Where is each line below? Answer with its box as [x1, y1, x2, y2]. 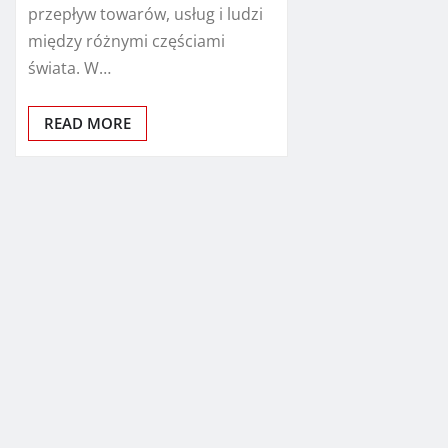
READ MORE [44, 112, 131, 133]
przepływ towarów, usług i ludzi [28, 2, 263, 25]
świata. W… [28, 56, 111, 79]
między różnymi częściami [28, 29, 225, 52]
